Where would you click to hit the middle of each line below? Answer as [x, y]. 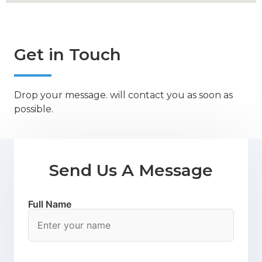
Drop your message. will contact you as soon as [123, 95]
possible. [34, 109]
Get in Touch [68, 54]
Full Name [50, 204]
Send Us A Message [131, 170]
